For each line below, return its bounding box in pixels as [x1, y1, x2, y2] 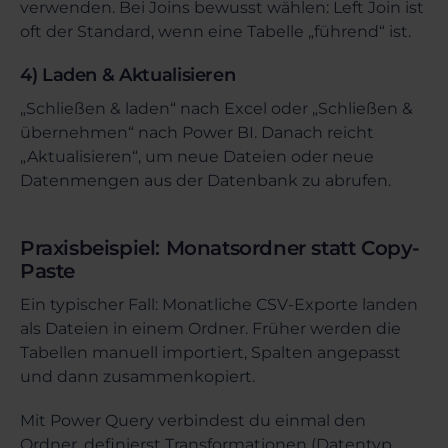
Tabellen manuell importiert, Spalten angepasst [20, 343, 401, 362]
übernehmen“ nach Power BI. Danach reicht [20, 123, 374, 142]
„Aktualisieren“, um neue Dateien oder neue [20, 147, 374, 166]
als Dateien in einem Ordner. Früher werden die [20, 319, 401, 338]
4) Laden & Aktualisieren [20, 64, 236, 86]
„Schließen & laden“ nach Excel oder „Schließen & [20, 99, 413, 118]
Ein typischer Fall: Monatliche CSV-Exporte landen [20, 295, 418, 314]
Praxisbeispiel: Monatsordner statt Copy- [20, 236, 421, 260]
